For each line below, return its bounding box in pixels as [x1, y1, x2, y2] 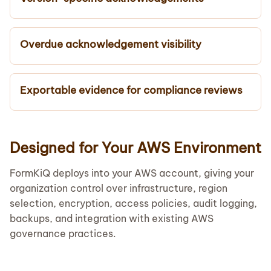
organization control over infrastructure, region [10, 181, 227, 194]
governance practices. [10, 227, 116, 240]
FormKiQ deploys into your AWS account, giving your [10, 166, 254, 179]
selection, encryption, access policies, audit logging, [10, 197, 257, 209]
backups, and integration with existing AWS [10, 212, 214, 224]
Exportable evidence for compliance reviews [20, 83, 243, 97]
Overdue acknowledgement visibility [20, 37, 201, 51]
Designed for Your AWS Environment [10, 138, 261, 157]
